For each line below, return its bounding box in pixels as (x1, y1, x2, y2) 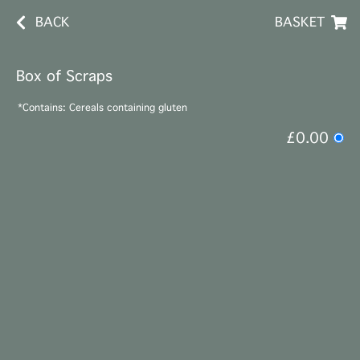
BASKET (275, 14, 325, 30)
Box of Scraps (16, 67, 112, 85)
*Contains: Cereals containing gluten (18, 102, 187, 113)
